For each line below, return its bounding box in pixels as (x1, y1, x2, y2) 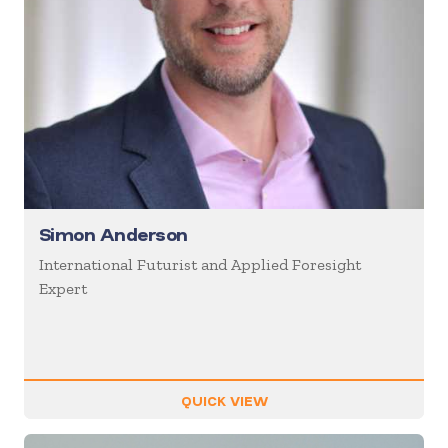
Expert (39, 279, 87, 299)
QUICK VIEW (180, 391, 268, 409)
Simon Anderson (39, 222, 188, 247)
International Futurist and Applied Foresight (39, 255, 361, 275)
